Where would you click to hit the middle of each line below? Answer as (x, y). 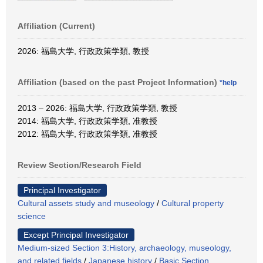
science (32, 216)
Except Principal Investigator (76, 235)
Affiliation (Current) (56, 26)
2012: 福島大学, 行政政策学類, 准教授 (87, 134)
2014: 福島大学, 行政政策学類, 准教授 (87, 121)
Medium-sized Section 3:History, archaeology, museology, (124, 247)
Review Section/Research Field (80, 165)
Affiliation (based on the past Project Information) (119, 82)
